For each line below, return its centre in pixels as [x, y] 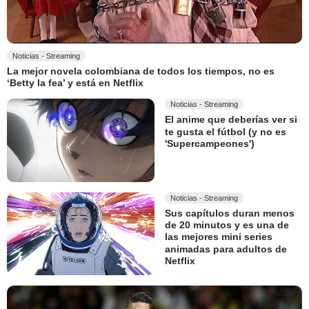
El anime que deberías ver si [231, 120]
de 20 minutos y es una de [227, 225]
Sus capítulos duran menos [230, 213]
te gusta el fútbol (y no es [226, 131]
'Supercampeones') [210, 144]
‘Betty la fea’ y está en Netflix [75, 83]
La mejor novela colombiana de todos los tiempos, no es [141, 71]
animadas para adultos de [226, 249]
